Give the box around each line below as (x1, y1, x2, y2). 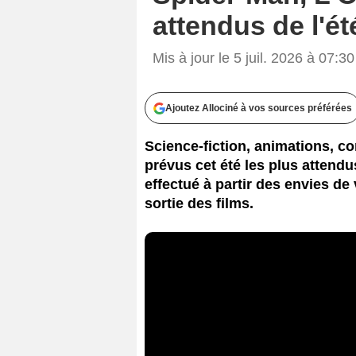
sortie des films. (145, 195, 253, 211)
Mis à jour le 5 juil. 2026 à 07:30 (153, 49, 354, 66)
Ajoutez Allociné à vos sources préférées (165, 102, 352, 114)
